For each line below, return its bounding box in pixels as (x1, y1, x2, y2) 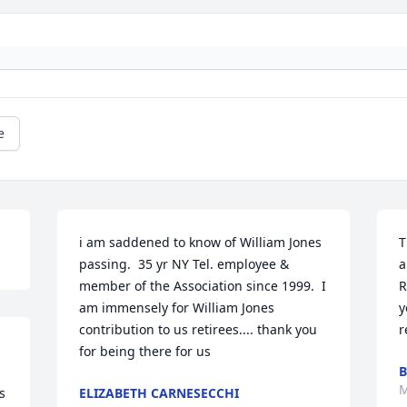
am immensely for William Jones (79, 299, 275, 317)
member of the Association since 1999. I (79, 277, 327, 295)
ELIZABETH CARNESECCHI (79, 384, 240, 402)
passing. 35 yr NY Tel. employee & (79, 255, 290, 273)
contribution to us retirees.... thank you (79, 321, 318, 339)
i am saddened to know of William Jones (79, 233, 323, 252)
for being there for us (79, 342, 212, 361)
